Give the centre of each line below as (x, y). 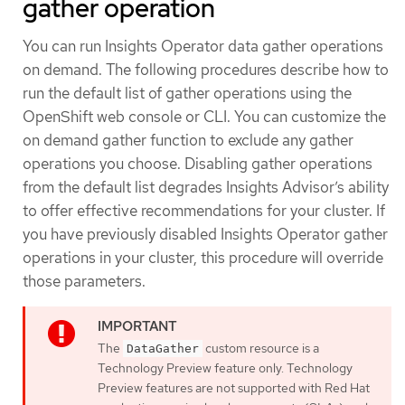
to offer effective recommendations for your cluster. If (204, 211)
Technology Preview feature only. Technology (225, 368)
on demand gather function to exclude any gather (188, 141)
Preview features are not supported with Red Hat (234, 388)
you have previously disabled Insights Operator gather (205, 235)
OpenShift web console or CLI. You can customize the (204, 117)
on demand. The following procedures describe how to (206, 70)
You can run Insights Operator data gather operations (203, 47)
